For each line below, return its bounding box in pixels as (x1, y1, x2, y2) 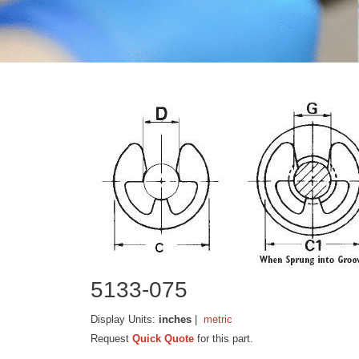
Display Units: (91, 313, 159, 325)
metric (204, 313, 233, 325)
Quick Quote (132, 332, 195, 345)
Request (91, 332, 133, 345)
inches (159, 313, 192, 325)
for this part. (194, 332, 254, 345)
